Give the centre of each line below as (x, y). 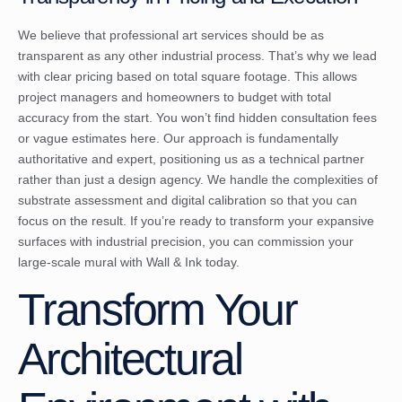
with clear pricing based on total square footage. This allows (188, 77)
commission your (306, 242)
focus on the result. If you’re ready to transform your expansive (196, 221)
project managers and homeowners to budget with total (175, 97)
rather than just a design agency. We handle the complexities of (198, 180)
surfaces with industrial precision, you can (138, 242)
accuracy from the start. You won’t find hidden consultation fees (197, 118)
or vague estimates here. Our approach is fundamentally (178, 139)
